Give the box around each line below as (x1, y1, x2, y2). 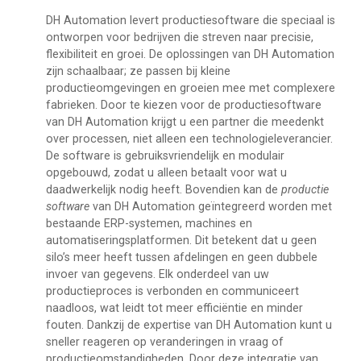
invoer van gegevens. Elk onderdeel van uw (45, 267, 269, 280)
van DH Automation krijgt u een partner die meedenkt (45, 114, 324, 128)
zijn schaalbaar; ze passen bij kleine (45, 64, 230, 77)
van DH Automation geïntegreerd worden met (89, 199, 332, 213)
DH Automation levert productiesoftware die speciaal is (45, 13, 335, 27)
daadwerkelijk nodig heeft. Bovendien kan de (45, 182, 281, 196)
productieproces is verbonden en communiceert (45, 284, 299, 297)
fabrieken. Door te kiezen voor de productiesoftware (45, 98, 322, 111)
